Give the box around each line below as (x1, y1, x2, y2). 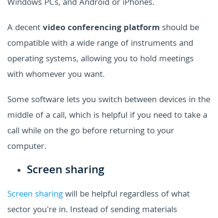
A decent (7, 21, 43, 36)
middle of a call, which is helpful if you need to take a (7, 109, 207, 123)
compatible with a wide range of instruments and (7, 36, 193, 51)
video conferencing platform (43, 21, 160, 36)
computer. (7, 140, 46, 154)
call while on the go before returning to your (7, 124, 174, 139)
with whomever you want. (7, 68, 105, 82)
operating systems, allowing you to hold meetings (7, 52, 194, 67)
